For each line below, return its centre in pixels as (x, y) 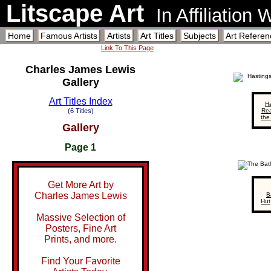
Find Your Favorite (80, 261)
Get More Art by (80, 185)
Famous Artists (69, 36)
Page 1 (80, 147)
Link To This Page (127, 48)
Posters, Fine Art (80, 229)
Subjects (200, 36)
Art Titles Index (80, 101)
